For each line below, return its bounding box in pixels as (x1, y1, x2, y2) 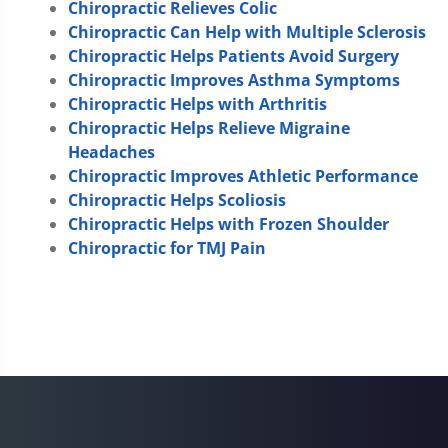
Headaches (68, 141, 155, 163)
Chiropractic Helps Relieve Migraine (68, 117, 350, 139)
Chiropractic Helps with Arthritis (68, 93, 327, 115)
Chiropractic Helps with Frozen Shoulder (68, 213, 389, 235)
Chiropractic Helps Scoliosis (68, 189, 286, 211)
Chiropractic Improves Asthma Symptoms (68, 69, 400, 91)
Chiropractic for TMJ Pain (68, 237, 266, 259)
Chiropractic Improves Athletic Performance (68, 165, 418, 187)
